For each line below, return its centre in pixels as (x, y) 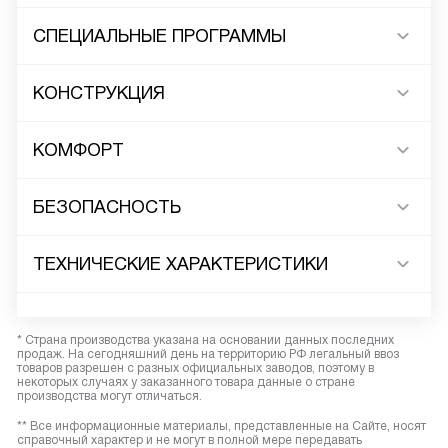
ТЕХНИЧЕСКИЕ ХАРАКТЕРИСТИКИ (180, 264)
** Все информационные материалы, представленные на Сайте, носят (221, 426)
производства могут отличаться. (109, 396)
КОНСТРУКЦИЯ (99, 93)
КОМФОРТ (78, 150)
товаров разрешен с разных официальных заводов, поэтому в (195, 368)
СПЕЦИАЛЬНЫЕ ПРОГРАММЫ (159, 36)
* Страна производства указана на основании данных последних (205, 340)
